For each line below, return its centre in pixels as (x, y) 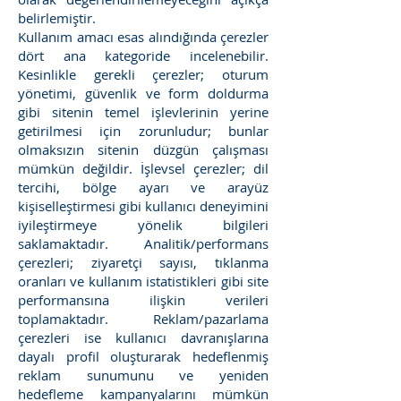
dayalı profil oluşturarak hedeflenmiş (143, 356)
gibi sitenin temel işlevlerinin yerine (143, 112)
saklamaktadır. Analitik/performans (143, 243)
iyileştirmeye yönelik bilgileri (143, 225)
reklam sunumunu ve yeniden (143, 375)
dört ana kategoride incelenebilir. (143, 55)
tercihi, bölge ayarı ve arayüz (143, 187)
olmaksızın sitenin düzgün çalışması (143, 149)
